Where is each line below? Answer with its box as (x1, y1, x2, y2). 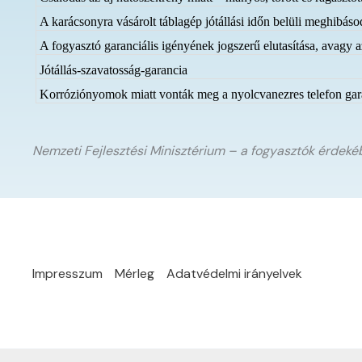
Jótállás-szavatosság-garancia (40, 63, 188, 77)
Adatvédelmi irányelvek (166, 264, 302, 282)
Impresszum (32, 264, 103, 282)
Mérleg (115, 264, 154, 282)
